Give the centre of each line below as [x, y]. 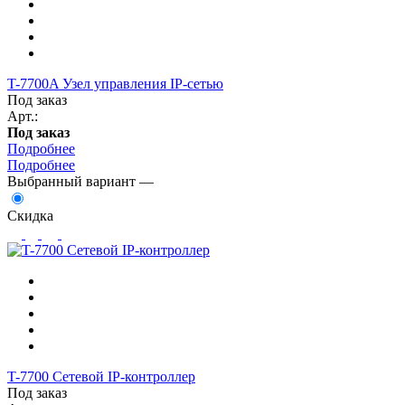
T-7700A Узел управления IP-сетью [115, 83]
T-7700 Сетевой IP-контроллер [101, 376]
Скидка [30, 215]
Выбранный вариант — [80, 181]
